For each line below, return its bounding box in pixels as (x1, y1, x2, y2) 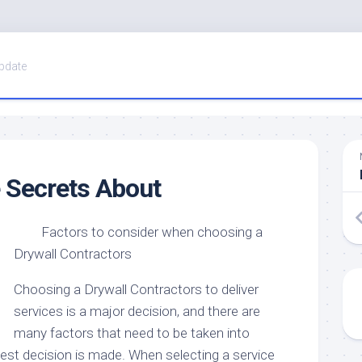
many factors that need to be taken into (14, 325, 250, 341)
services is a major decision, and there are (14, 303, 260, 319)
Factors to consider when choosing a (41, 224, 263, 240)
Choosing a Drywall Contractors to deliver (14, 281, 259, 297)
